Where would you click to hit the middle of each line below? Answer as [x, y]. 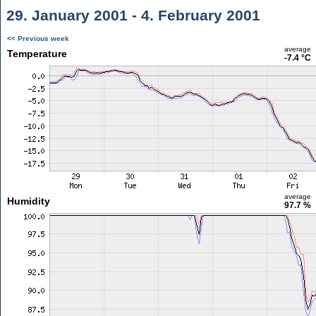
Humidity [28, 201]
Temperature [37, 54]
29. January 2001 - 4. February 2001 [131, 15]
